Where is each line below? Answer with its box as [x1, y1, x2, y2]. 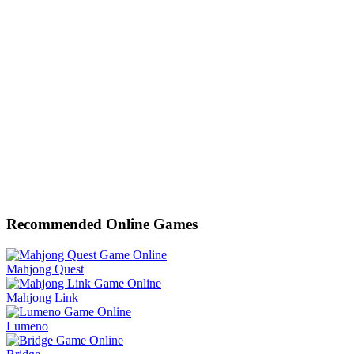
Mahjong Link [6, 290, 78, 304]
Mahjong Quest [6, 262, 84, 276]
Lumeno [6, 318, 48, 333]
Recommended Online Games [6, 216, 198, 233]
